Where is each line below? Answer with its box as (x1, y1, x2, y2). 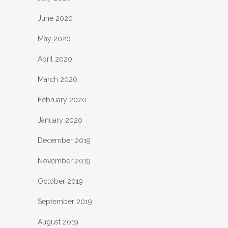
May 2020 (38, 35, 71, 43)
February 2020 (38, 96, 87, 104)
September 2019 (38, 197, 92, 206)
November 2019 (38, 157, 91, 165)
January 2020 (38, 116, 82, 125)
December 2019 (38, 136, 91, 145)
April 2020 (38, 55, 72, 64)
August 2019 (38, 218, 78, 226)
